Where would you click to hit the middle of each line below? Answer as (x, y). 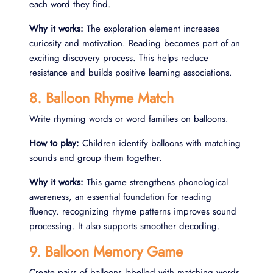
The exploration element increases (151, 28)
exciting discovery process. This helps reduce (119, 58)
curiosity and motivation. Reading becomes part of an (135, 43)
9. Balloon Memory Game (106, 251)
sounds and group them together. (96, 158)
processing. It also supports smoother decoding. (125, 226)
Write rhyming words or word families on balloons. (129, 119)
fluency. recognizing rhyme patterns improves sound (133, 211)
